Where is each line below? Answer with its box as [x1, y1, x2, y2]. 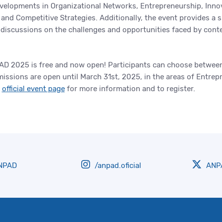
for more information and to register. [64, 84, 195, 93]
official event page [1, 84, 65, 93]
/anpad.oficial [92, 161, 141, 170]
